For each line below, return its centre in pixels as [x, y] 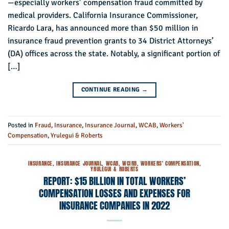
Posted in [21, 125]
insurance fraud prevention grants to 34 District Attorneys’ [111, 41]
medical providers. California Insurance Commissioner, [103, 16]
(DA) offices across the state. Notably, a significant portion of [114, 54]
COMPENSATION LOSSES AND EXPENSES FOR [114, 193]
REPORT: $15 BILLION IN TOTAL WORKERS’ [114, 180]
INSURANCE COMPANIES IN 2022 [114, 205]
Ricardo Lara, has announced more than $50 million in [103, 28]
